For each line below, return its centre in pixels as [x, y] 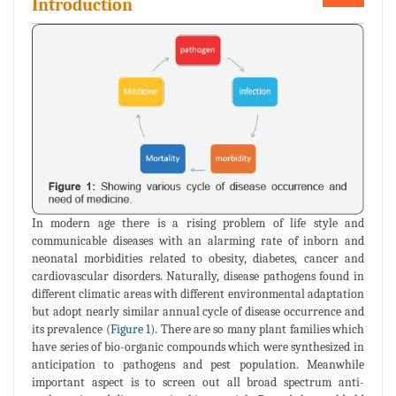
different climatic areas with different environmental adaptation [198, 293]
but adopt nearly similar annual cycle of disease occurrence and [198, 311]
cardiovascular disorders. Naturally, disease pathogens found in [198, 276]
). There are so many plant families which [258, 329]
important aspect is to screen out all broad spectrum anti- [198, 382]
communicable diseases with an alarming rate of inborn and [198, 240]
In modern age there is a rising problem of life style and [198, 223]
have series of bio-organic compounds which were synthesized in [198, 346]
